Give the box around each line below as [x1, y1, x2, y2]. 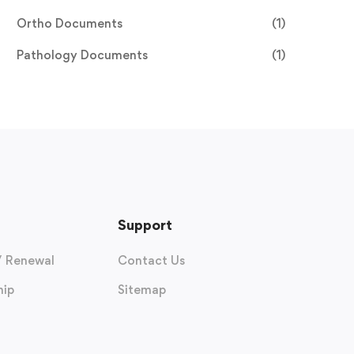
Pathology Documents [17, 47, 148, 63]
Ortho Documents [17, 16, 122, 32]
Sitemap [118, 282, 167, 298]
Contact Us [118, 253, 186, 269]
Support [118, 217, 173, 234]
